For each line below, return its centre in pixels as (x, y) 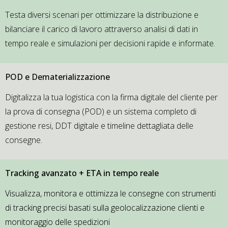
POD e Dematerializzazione (58, 77)
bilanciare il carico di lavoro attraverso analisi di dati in (102, 29)
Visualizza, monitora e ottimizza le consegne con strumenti (110, 194)
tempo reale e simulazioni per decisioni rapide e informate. (110, 44)
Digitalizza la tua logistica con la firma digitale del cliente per (111, 97)
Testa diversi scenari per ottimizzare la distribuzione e (102, 15)
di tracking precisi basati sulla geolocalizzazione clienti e (105, 208)
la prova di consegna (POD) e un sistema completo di (101, 111)
